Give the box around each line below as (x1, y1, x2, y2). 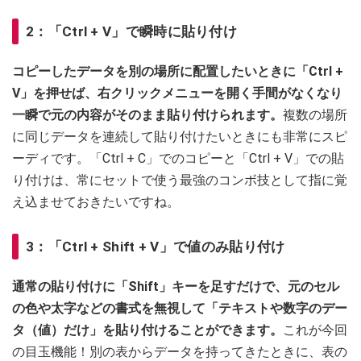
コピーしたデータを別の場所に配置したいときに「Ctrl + (12, 64, 343, 80)
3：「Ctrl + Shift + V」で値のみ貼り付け (26, 239, 285, 255)
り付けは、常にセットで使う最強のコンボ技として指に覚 (12, 172, 347, 189)
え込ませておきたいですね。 (12, 194, 180, 210)
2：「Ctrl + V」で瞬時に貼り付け (26, 23, 237, 40)
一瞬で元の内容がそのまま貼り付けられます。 (12, 107, 283, 123)
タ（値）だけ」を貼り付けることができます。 (12, 322, 283, 338)
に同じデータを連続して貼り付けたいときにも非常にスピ (12, 129, 347, 145)
